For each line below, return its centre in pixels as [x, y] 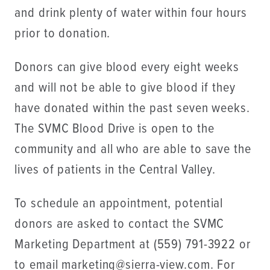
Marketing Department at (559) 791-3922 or [133, 245]
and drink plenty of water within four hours [131, 13]
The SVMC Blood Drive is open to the [115, 129]
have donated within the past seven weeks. [132, 109]
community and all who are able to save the [133, 150]
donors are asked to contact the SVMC [120, 225]
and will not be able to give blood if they [125, 88]
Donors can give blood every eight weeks [127, 68]
